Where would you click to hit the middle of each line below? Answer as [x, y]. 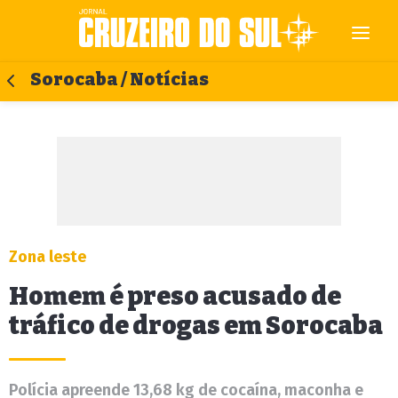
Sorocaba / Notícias [119, 80]
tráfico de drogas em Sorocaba [196, 326]
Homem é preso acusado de [175, 296]
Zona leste [48, 257]
